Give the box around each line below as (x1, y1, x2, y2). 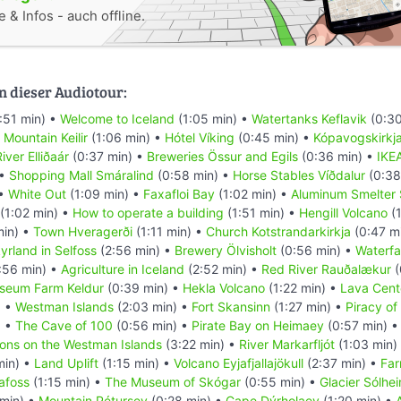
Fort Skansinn (192, 298, 270, 314)
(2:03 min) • (114, 298, 192, 314)
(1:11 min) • (132, 223, 206, 239)
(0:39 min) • (104, 279, 183, 295)
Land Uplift (34, 354, 98, 371)
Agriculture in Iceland (61, 260, 184, 277)
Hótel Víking (165, 129, 235, 145)
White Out (8, 185, 66, 201)
